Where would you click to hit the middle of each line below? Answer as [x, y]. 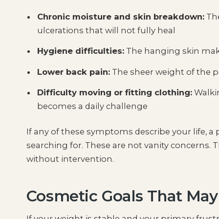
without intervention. [70, 159]
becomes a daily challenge [93, 106]
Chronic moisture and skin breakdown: [121, 16]
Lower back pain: [74, 72]
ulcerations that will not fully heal [107, 30]
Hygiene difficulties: [81, 51]
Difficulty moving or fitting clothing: [115, 93]
